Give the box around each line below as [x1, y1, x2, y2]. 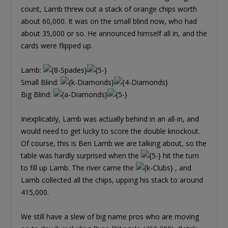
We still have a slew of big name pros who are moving [21, 212, 199, 222]
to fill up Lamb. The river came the [21, 163, 136, 173]
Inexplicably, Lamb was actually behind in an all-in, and [21, 114, 199, 124]
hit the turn [161, 151, 199, 161]
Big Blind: [21, 90, 53, 100]
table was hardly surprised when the [21, 151, 141, 161]
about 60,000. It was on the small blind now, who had [21, 16, 197, 26]
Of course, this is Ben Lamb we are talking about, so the [21, 138, 207, 149]
